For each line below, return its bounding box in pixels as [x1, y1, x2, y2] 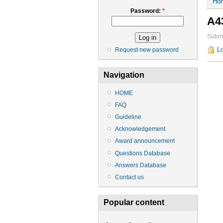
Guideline [115, 113, 141, 120]
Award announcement [115, 137, 175, 145]
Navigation [104, 71, 144, 80]
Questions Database [115, 149, 170, 157]
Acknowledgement [115, 125, 165, 133]
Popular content [104, 198, 164, 207]
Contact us [115, 173, 144, 181]
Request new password [115, 46, 179, 54]
